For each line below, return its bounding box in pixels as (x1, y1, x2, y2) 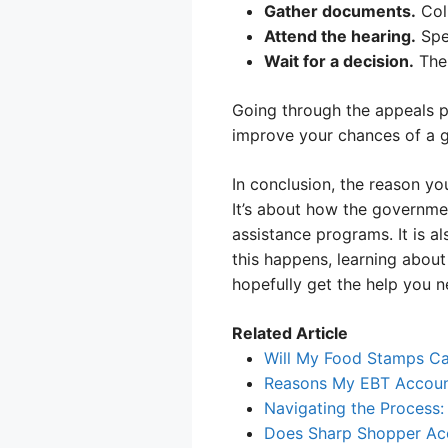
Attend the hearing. (264, 26, 416, 46)
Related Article (232, 323, 348, 343)
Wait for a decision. (264, 51, 414, 71)
